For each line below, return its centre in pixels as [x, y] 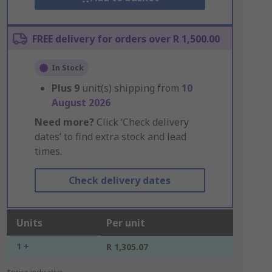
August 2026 [81, 103]
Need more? [64, 122]
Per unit [125, 223]
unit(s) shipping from [131, 88]
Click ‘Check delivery [141, 122]
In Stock [67, 68]
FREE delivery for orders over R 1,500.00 [126, 39]
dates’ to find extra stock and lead [110, 137]
